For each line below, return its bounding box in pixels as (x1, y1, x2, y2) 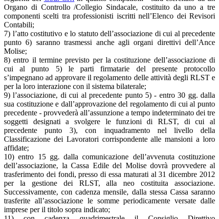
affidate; (4, 143, 29, 152)
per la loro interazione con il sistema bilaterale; (4, 82, 146, 90)
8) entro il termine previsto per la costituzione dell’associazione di (4, 55, 215, 64)
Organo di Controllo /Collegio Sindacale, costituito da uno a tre (4, 2, 215, 11)
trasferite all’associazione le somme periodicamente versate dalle (4, 196, 215, 205)
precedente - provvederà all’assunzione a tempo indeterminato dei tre (4, 108, 215, 117)
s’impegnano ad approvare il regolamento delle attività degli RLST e (4, 73, 215, 82)
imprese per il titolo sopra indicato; (4, 205, 110, 214)
